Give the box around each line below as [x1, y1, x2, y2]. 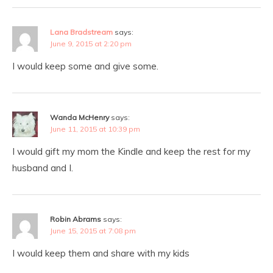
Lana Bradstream [50, 27, 113, 37]
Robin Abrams [50, 214, 101, 224]
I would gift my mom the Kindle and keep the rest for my [12, 146, 250, 157]
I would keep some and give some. [12, 60, 158, 72]
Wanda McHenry [50, 113, 109, 122]
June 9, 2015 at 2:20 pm [50, 39, 132, 48]
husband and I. [12, 162, 73, 174]
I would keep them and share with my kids [12, 247, 190, 259]
